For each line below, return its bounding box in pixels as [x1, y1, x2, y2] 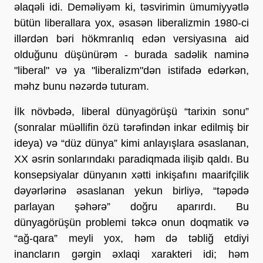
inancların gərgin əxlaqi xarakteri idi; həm [14, 248, 249, 260]
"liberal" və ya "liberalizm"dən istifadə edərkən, [14, 64, 249, 76]
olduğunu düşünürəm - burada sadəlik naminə [14, 48, 249, 60]
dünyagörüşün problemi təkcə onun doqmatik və [14, 216, 249, 228]
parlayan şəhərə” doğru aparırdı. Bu [14, 200, 249, 213]
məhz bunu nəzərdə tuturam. [14, 80, 149, 92]
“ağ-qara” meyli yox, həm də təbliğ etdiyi [14, 232, 249, 244]
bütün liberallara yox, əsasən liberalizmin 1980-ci [14, 16, 249, 29]
